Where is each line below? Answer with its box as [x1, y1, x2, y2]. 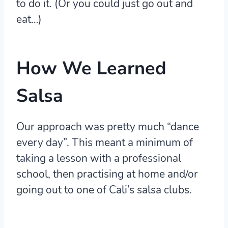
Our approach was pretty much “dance [16, 120, 199, 134]
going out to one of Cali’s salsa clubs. [16, 183, 192, 197]
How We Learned [16, 56, 166, 81]
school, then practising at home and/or [16, 167, 198, 182]
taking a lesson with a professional [16, 151, 181, 166]
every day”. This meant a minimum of [16, 135, 193, 150]
